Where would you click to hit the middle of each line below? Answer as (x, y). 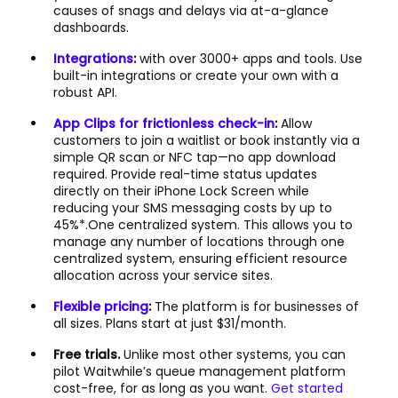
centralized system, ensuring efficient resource (200, 259)
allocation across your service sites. (165, 276)
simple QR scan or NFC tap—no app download (195, 158)
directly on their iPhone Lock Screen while (181, 191)
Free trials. (88, 355)
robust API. (85, 93)
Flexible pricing (101, 307)
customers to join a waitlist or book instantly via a (207, 141)
